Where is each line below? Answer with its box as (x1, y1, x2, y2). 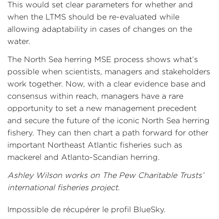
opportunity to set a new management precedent (7, 104, 197, 112)
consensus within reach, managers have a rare (7, 91, 183, 100)
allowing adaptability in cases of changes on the (7, 24, 192, 33)
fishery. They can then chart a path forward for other (7, 128, 208, 137)
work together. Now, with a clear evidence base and (7, 79, 206, 88)
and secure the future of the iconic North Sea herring (7, 116, 210, 125)
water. (7, 37, 30, 45)
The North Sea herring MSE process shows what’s (7, 55, 198, 64)
